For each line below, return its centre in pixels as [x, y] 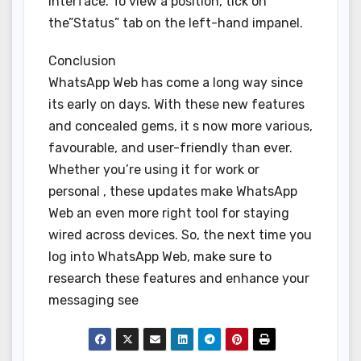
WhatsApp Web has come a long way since [176, 83]
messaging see [93, 301]
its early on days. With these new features [176, 105]
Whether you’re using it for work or [154, 170]
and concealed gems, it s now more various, [180, 127]
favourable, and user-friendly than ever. [170, 148]
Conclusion [82, 61]
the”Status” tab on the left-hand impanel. [176, 23]
